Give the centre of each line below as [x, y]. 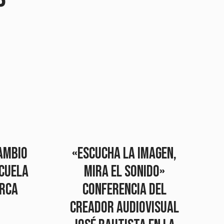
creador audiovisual [124, 208]
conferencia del [124, 190]
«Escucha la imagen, [124, 154]
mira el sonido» [124, 172]
